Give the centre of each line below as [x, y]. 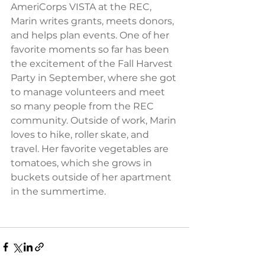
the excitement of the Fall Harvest [93, 63]
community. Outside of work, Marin [95, 120]
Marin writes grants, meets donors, [93, 21]
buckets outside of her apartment [92, 177]
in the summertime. [58, 191]
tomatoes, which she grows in [83, 163]
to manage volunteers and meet [89, 92]
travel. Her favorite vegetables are [91, 148]
